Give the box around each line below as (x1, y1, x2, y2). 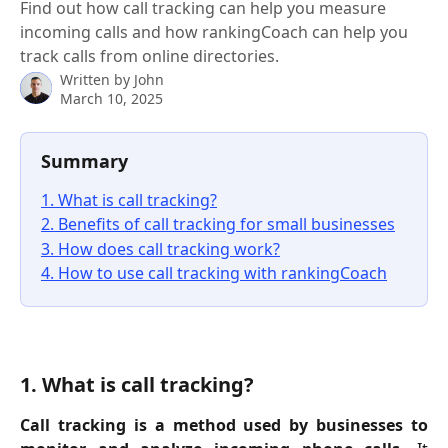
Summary (41, 149, 128, 173)
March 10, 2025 (60, 89, 163, 108)
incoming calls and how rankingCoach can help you (20, 21, 408, 43)
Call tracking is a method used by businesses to (20, 413, 428, 436)
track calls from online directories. (20, 45, 279, 67)
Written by (60, 70, 134, 89)
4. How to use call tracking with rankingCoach (41, 262, 387, 285)
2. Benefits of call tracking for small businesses (41, 213, 395, 236)
